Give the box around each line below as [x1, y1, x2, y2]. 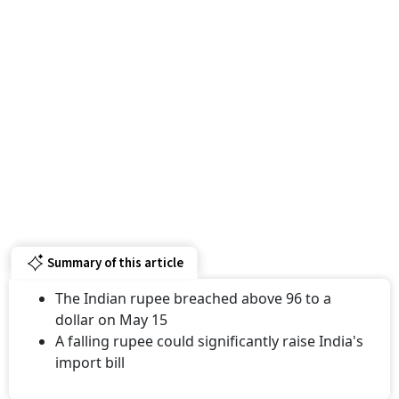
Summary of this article [46, 241, 183, 261]
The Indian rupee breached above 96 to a [55, 277, 331, 297]
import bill [55, 341, 125, 362]
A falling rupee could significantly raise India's [55, 320, 363, 340]
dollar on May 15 [55, 298, 167, 319]
